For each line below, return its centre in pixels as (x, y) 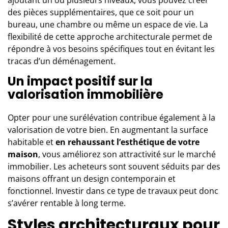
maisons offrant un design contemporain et (92, 178)
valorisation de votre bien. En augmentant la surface (108, 130)
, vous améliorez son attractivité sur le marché (127, 154)
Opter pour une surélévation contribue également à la (111, 117)
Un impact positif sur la (80, 81)
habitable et (31, 142)
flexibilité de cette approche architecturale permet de (110, 36)
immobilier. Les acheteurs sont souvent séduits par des (114, 166)
